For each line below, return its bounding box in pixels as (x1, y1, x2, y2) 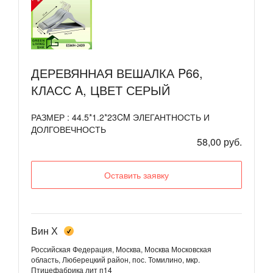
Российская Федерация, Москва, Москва (31, 243, 169, 254)
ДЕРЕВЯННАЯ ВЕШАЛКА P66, (31, 63, 203, 82)
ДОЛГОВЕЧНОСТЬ (31, 122, 106, 135)
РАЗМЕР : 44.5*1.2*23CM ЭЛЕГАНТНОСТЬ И (31, 110, 210, 123)
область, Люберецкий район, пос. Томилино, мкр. (31, 253, 200, 264)
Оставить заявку (104, 168, 169, 181)
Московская (171, 243, 211, 254)
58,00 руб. (197, 134, 242, 149)
